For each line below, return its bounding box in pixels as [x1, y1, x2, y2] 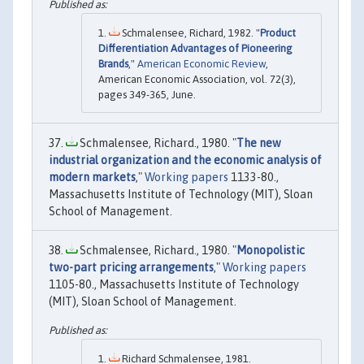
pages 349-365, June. [98, 88, 196, 101]
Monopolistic [236, 243, 305, 257]
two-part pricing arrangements [49, 260, 214, 274]
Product [260, 26, 296, 39]
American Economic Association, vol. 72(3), [98, 72, 296, 85]
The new [236, 136, 281, 149]
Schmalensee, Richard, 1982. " [119, 26, 260, 39]
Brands [98, 57, 128, 70]
